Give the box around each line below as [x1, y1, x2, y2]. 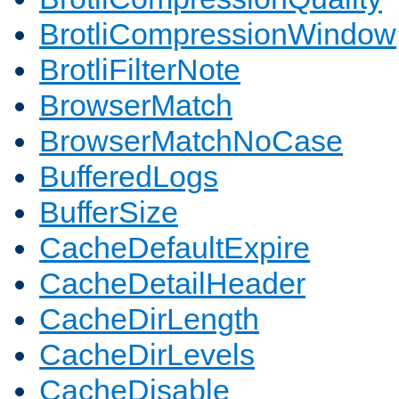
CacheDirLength [39, 302, 259, 337]
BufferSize [39, 195, 178, 230]
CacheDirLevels [39, 338, 255, 372]
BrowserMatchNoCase [39, 124, 343, 159]
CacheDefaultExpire [39, 231, 310, 265]
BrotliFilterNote [39, 53, 240, 87]
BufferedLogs [39, 159, 218, 194]
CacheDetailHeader [39, 266, 305, 301]
